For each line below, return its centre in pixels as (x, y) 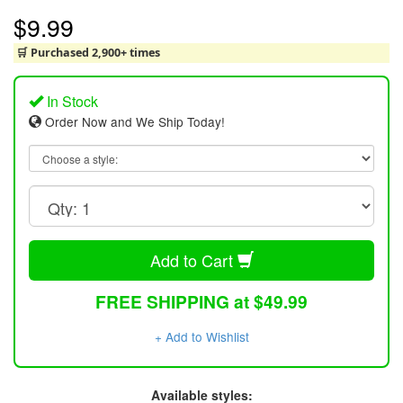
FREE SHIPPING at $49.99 (201, 302)
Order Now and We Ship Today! (133, 121)
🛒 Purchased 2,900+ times (88, 53)
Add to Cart (193, 260)
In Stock (71, 101)
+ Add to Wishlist (201, 337)
